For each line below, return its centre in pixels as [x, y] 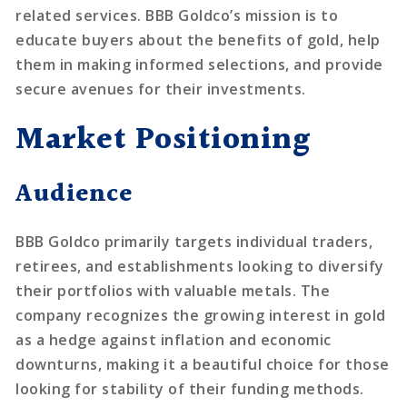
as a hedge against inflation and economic [174, 339]
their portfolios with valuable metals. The [173, 290]
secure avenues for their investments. [161, 89]
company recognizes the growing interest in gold [201, 315]
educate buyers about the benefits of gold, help [198, 40]
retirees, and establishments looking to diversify [200, 266]
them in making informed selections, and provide [199, 64]
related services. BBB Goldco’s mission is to [177, 15]
